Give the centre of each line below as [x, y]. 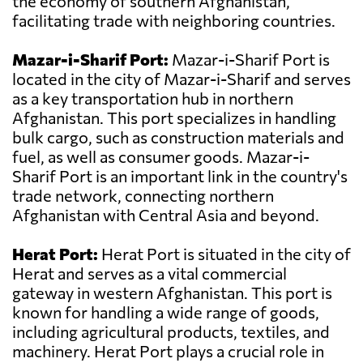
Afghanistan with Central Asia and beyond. [166, 215]
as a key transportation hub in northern [153, 98]
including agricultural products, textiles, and [171, 332]
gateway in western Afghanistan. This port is [172, 293]
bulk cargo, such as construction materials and [178, 137]
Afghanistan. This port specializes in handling [174, 118]
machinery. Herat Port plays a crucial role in [168, 351]
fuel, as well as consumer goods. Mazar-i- [161, 157]
